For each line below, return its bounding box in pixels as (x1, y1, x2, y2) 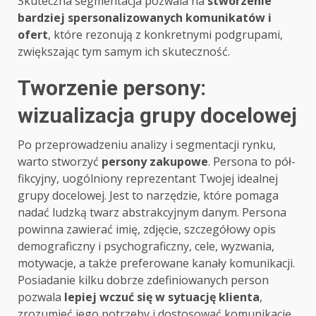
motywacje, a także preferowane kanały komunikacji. (18, 255, 295, 272)
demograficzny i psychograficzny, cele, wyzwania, (18, 238, 274, 255)
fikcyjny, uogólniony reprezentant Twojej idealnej (18, 171, 278, 187)
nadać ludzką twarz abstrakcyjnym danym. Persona (18, 205, 286, 221)
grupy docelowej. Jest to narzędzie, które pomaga (18, 188, 279, 204)
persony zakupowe (102, 154, 208, 170)
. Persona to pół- (208, 154, 296, 170)
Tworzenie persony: (18, 75, 206, 101)
